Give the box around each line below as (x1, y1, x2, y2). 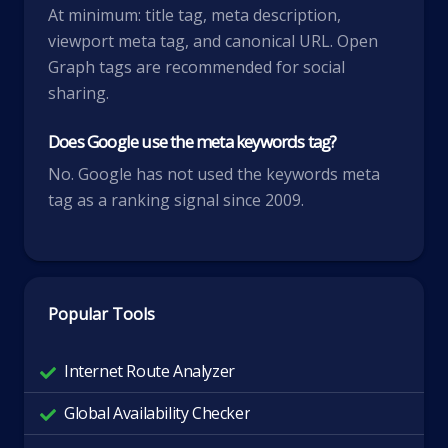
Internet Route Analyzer (64, 360, 235, 382)
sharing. (48, 82, 109, 104)
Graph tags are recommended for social (48, 56, 345, 78)
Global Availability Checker (64, 402, 251, 424)
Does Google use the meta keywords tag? (48, 130, 337, 153)
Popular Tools (48, 303, 155, 325)
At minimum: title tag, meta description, (48, 4, 341, 26)
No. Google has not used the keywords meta (48, 163, 380, 185)
